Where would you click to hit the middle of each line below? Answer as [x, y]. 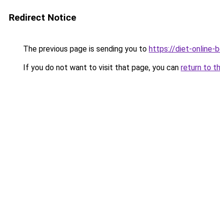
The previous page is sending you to [85, 49]
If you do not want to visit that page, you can [101, 68]
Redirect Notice [42, 17]
